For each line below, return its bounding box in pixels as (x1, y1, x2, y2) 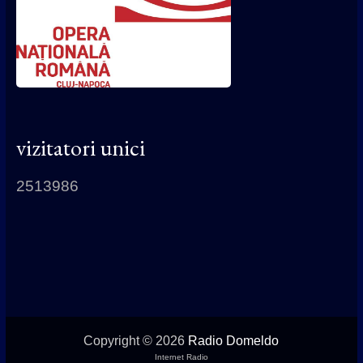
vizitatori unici (15, 133, 145, 163)
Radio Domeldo (188, 334, 280, 348)
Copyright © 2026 (83, 334, 189, 348)
